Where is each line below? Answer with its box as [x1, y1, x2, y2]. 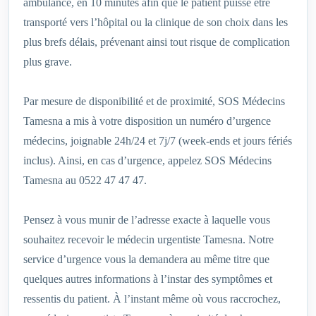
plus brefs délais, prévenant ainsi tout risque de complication [23, 36, 290, 49]
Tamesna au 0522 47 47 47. [23, 174, 147, 187]
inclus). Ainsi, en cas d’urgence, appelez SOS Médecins [23, 154, 272, 167]
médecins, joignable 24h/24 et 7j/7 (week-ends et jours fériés [23, 135, 292, 147]
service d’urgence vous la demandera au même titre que [23, 253, 269, 266]
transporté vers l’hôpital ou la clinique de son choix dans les [23, 16, 288, 29]
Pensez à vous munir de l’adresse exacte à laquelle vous [23, 214, 270, 226]
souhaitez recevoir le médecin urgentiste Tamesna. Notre [23, 233, 274, 246]
